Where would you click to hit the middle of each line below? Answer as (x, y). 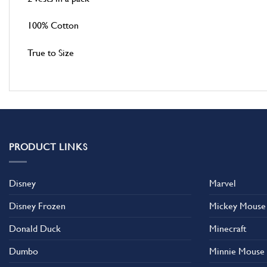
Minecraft (228, 229)
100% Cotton (53, 26)
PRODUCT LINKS (48, 147)
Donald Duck (35, 228)
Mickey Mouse (237, 206)
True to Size (51, 53)
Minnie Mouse (237, 252)
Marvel (223, 184)
